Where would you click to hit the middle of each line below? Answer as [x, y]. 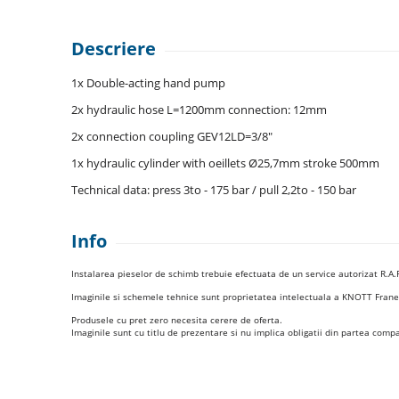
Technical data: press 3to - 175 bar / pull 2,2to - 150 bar [214, 189]
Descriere [114, 48]
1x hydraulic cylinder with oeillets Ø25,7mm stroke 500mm [225, 163]
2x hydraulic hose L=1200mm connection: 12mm [199, 109]
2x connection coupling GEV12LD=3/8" [172, 136]
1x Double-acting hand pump [148, 82]
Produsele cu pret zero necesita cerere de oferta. [177, 319]
